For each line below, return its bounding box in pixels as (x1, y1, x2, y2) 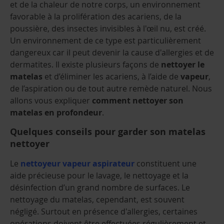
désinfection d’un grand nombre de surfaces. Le (10, 182, 190, 193)
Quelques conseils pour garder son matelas (10, 125, 205, 138)
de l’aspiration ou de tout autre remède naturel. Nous (10, 83, 212, 94)
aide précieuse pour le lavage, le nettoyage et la (10, 170, 188, 181)
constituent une (134, 158, 196, 169)
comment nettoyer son (92, 95, 183, 106)
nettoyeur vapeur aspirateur (20, 158, 134, 169)
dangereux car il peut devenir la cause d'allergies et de (10, 47, 214, 58)
